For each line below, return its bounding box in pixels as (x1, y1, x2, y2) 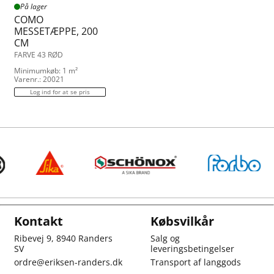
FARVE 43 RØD (14, 50, 63, 60)
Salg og (150, 232, 180, 244)
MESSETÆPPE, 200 (14, 24, 98, 38)
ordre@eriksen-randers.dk (14, 256, 122, 268)
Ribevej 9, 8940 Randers (14, 232, 113, 244)
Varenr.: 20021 (14, 74, 64, 84)
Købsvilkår (150, 213, 214, 229)
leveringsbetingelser (150, 243, 234, 254)
